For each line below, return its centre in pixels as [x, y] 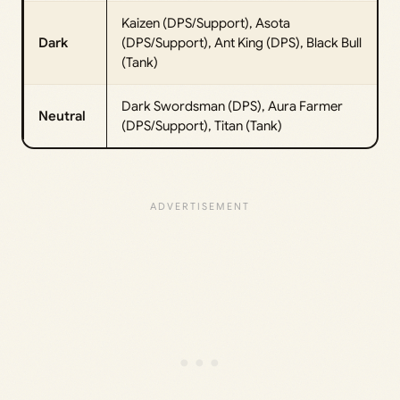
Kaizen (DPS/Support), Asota [206, 24]
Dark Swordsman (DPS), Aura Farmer [232, 107]
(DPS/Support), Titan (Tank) [202, 126]
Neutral [62, 117]
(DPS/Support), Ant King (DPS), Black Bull [242, 43]
